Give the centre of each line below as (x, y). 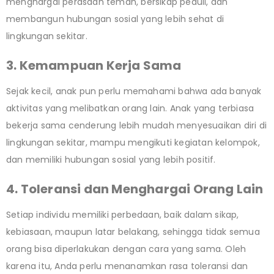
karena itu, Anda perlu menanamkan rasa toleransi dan (127, 266)
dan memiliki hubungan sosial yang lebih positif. (111, 159)
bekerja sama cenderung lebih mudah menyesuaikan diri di (137, 125)
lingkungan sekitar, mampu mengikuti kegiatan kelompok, (133, 142)
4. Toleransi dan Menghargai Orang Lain (135, 189)
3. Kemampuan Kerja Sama (94, 65)
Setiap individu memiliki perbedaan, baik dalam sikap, (123, 214)
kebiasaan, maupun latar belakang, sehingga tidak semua (133, 231)
